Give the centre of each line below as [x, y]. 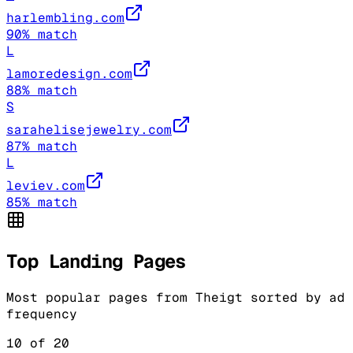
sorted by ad [294, 297]
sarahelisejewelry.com [89, 130]
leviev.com [46, 186]
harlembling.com [65, 18]
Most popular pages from [101, 297]
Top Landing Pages [96, 262]
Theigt [219, 297]
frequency [42, 314]
